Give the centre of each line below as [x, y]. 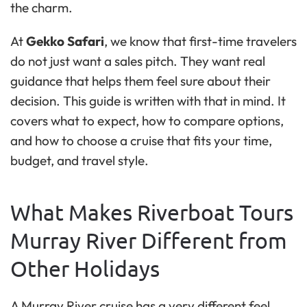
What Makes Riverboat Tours [152, 212]
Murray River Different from [149, 240]
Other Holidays [85, 268]
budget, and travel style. [79, 160]
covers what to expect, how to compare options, [147, 120]
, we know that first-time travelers [200, 41]
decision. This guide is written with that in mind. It [148, 100]
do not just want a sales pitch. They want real [138, 61]
